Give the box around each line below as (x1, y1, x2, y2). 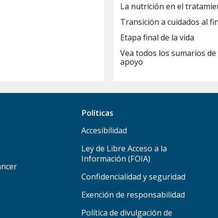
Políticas (81, 107, 114, 118)
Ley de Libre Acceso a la (81, 143, 167, 154)
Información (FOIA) (81, 153, 151, 164)
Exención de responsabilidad (81, 189, 185, 200)
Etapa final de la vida (120, 32, 194, 43)
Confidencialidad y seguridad (81, 171, 186, 182)
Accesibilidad (81, 125, 127, 136)
